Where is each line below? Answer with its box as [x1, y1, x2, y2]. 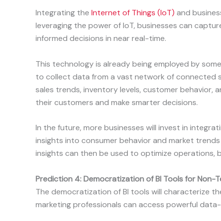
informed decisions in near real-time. [36, 33, 166, 44]
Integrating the [36, 7, 89, 18]
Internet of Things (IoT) [89, 7, 175, 18]
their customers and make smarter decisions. [36, 97, 198, 108]
